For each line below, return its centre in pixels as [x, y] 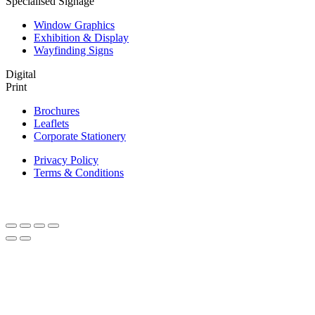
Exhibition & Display [81, 37]
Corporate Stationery [80, 136]
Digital [21, 74]
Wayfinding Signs [73, 50]
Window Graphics [74, 25]
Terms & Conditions [79, 172]
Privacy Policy [66, 160]
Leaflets [51, 123]
